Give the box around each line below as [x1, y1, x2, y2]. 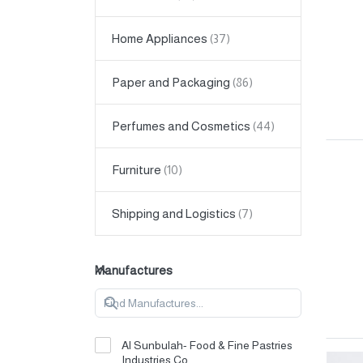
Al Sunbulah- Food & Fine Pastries [122, 339, 293, 352]
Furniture [112, 163, 161, 177]
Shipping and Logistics [112, 207, 236, 221]
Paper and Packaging [112, 75, 230, 90]
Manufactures [95, 263, 173, 278]
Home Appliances [112, 32, 207, 46]
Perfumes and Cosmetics [112, 119, 250, 134]
